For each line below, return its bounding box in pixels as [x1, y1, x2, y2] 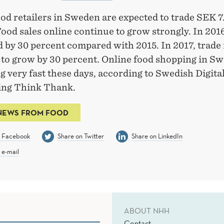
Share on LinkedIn [131, 131, 182, 141]
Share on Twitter [57, 131, 104, 141]
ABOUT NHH [124, 205, 169, 216]
